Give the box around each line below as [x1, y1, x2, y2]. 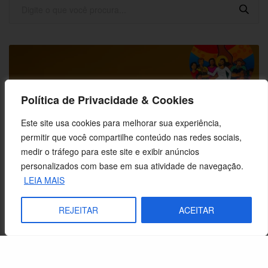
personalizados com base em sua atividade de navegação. [21, 160, 243, 172]
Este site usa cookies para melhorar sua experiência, [21, 117, 221, 129]
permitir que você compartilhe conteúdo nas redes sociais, [21, 131, 242, 143]
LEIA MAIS [24, 174, 65, 186]
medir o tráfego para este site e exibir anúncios [21, 145, 199, 157]
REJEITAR [59, 204, 99, 216]
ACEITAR [178, 204, 214, 216]
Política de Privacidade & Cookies [21, 92, 194, 108]
